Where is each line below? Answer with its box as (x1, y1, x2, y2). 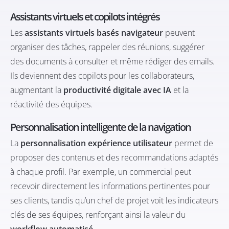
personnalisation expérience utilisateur (20, 137, 172, 149)
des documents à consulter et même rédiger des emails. (10, 55, 215, 67)
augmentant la (10, 84, 63, 96)
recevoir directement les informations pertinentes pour (10, 180, 210, 192)
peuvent (163, 27, 195, 38)
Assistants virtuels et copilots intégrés (10, 9, 159, 24)
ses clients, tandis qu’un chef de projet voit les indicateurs (10, 194, 218, 206)
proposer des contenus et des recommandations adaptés (10, 151, 218, 163)
